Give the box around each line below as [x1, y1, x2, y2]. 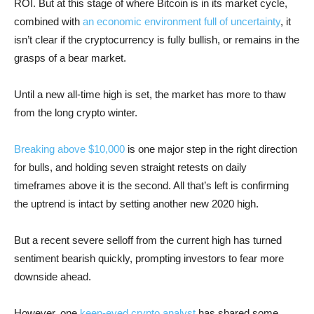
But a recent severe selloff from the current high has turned [14, 234, 282, 246]
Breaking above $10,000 [14, 143, 125, 155]
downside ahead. [14, 271, 91, 282]
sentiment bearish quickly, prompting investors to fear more [14, 252, 284, 264]
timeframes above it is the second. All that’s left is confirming [14, 179, 289, 191]
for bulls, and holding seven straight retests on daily [14, 161, 247, 173]
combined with [14, 15, 83, 27]
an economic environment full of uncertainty [83, 15, 280, 27]
